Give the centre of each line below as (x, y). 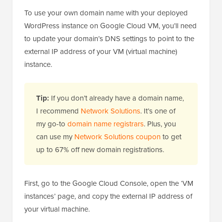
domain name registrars (106, 124)
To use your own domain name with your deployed (106, 13)
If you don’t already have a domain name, (117, 98)
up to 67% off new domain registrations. (100, 150)
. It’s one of (158, 111)
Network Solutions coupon (117, 137)
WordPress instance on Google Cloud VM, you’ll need (111, 26)
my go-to (52, 124)
